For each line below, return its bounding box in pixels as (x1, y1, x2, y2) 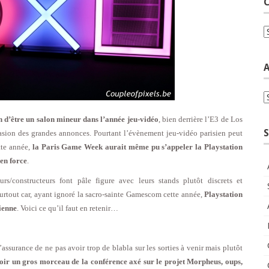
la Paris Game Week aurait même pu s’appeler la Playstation (32, 142, 243, 151)
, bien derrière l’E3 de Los (158, 114, 243, 124)
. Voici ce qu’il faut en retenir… (17, 203, 118, 213)
